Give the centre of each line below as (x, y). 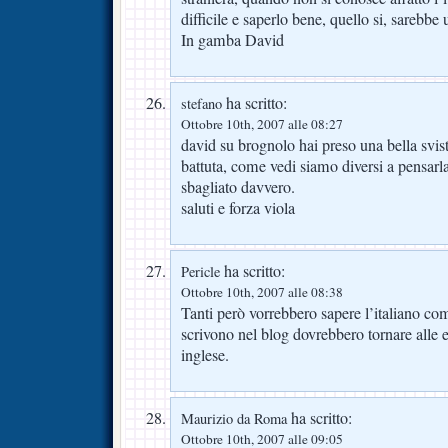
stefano (201, 103)
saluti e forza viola (238, 207)
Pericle (200, 271)
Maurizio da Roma (234, 418)
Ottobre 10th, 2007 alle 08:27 (262, 123)
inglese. (205, 354)
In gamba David (232, 39)
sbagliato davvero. (238, 186)
